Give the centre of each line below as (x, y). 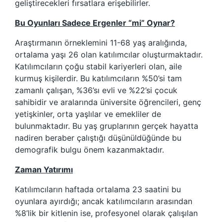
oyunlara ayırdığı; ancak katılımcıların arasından (104, 201)
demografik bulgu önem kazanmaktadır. (89, 150)
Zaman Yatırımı (44, 170)
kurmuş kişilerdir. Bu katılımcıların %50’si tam (98, 79)
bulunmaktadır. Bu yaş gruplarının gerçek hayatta (107, 126)
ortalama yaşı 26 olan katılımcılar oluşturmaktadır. (109, 55)
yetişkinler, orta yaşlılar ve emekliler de (88, 114)
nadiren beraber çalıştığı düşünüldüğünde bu (98, 138)
